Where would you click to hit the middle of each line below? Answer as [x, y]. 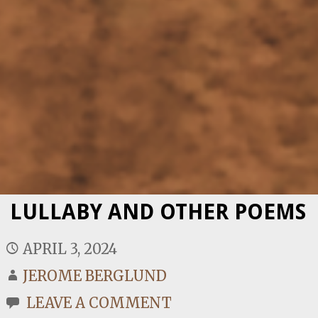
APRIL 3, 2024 [70, 248]
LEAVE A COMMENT [99, 302]
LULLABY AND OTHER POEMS [158, 212]
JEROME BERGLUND [95, 275]
